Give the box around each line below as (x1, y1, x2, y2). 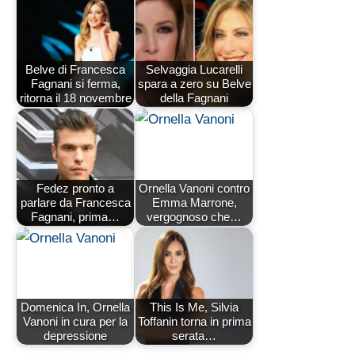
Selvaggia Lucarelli (146, 63, 242, 77)
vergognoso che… (147, 210, 242, 224)
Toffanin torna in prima (137, 315, 251, 329)
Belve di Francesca (25, 63, 125, 77)
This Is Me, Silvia (150, 300, 239, 315)
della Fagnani (160, 91, 228, 105)
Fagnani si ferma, (30, 77, 120, 91)
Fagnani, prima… (31, 210, 120, 224)
